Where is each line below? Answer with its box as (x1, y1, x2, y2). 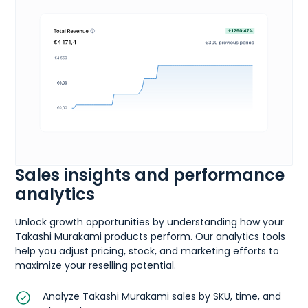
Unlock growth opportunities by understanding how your (15, 214, 285, 229)
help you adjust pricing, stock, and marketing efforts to (15, 243, 280, 258)
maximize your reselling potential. (15, 258, 177, 272)
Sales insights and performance (15, 163, 285, 186)
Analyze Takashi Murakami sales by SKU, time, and (43, 289, 282, 303)
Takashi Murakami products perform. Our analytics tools (15, 229, 286, 243)
